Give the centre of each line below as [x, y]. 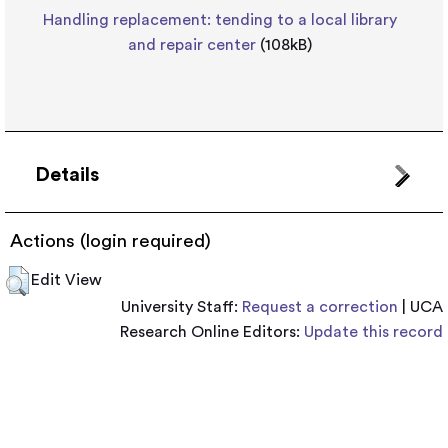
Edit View [66, 280]
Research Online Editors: [212, 332]
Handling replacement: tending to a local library [220, 20]
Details [67, 175]
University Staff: [181, 307]
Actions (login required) [110, 242]
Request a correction [320, 307]
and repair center [192, 45]
